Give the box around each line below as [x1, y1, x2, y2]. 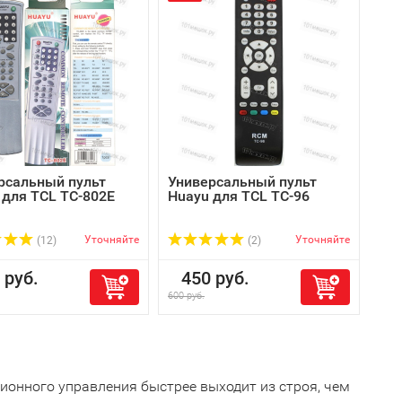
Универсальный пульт [168, 173, 317, 190]
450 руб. [168, 267, 249, 289]
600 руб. [168, 290, 205, 301]
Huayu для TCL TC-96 [168, 188, 310, 205]
